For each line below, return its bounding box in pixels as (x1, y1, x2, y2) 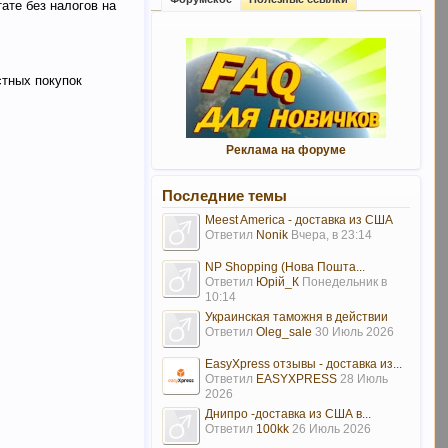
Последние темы (161, 187, 287, 204)
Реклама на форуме (225, 143, 346, 157)
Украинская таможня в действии (204, 310, 388, 324)
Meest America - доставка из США (204, 213, 393, 227)
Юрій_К (255, 275, 299, 289)
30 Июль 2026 (314, 325, 394, 339)
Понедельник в (301, 275, 387, 289)
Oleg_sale (255, 325, 312, 339)
